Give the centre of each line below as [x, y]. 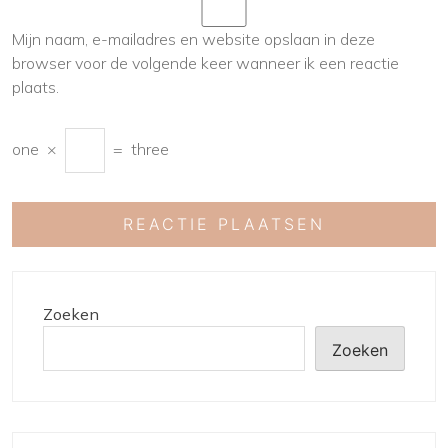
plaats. [35, 86]
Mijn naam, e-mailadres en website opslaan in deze [193, 38]
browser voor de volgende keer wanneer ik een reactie [205, 62]
